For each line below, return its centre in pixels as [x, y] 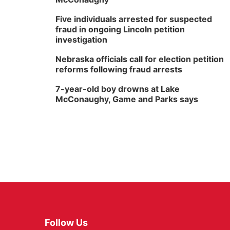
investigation [81, 40]
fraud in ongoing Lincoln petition [120, 29]
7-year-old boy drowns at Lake [118, 89]
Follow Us [66, 223]
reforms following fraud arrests [119, 69]
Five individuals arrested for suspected [134, 19]
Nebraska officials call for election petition [140, 59]
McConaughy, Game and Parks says [127, 99]
